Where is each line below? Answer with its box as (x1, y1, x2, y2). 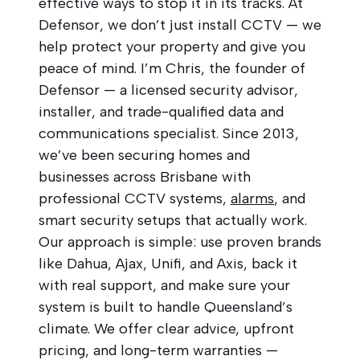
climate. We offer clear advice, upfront (39, 319, 294, 337)
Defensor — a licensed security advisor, (39, 80, 298, 99)
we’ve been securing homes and (39, 145, 250, 164)
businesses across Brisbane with (39, 167, 251, 186)
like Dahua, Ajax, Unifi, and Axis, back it (39, 254, 297, 272)
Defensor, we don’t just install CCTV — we (39, 15, 321, 34)
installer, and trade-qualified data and (39, 102, 284, 121)
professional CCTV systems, (39, 189, 231, 207)
